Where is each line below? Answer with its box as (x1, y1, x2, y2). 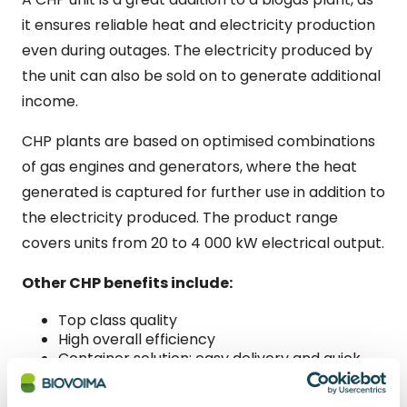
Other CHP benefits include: (22, 272, 233, 293)
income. (22, 90, 78, 112)
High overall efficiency (58, 328, 215, 350)
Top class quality (58, 309, 177, 331)
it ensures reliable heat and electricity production (22, 14, 375, 35)
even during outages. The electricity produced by (22, 39, 372, 61)
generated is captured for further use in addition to (22, 181, 385, 203)
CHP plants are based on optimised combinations (22, 130, 375, 152)
